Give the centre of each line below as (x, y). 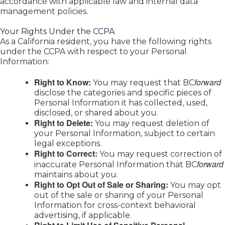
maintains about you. (76, 175)
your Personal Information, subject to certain (125, 134)
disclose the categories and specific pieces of (123, 93)
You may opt (195, 185)
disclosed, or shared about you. (96, 113)
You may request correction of (160, 154)
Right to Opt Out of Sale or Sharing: (101, 185)
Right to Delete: (64, 123)
